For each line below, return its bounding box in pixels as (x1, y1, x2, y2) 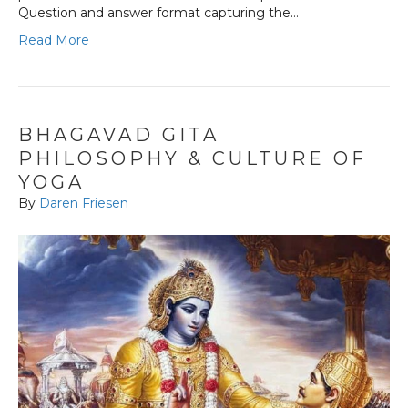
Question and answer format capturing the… (18, 4, 299, 21)
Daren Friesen (39, 194, 128, 211)
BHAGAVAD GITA (18, 123, 219, 146)
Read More (18, 31, 89, 48)
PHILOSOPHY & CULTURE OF (18, 147, 367, 169)
